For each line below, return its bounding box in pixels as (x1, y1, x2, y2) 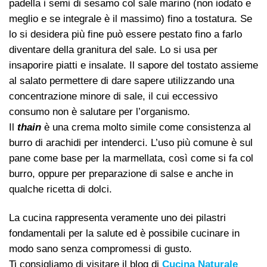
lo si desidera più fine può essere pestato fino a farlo (9, 29, 242, 41)
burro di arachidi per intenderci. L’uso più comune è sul (9, 137, 253, 149)
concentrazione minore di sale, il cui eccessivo (9, 91, 218, 103)
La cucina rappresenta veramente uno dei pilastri (9, 212, 226, 223)
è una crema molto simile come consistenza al (44, 122, 251, 133)
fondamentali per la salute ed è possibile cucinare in (9, 227, 240, 239)
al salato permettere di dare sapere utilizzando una (9, 75, 234, 87)
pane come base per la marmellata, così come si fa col (9, 153, 253, 164)
